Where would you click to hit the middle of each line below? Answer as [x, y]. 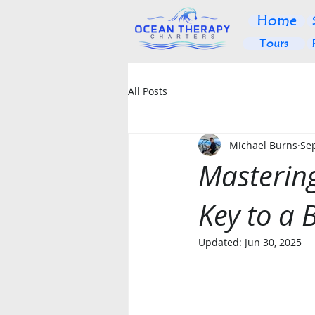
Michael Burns [263, 145]
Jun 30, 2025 [273, 242]
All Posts [148, 91]
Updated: [221, 242]
